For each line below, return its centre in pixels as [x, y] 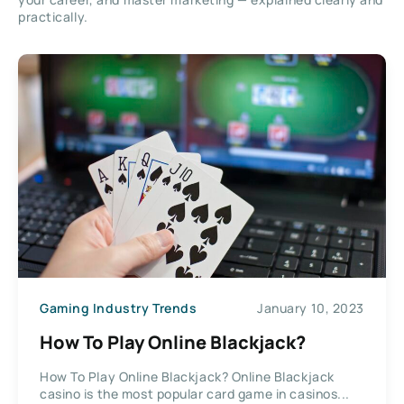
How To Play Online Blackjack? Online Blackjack [187, 376]
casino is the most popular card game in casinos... [195, 393]
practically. [53, 16]
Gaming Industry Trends [119, 308]
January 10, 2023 [311, 308]
